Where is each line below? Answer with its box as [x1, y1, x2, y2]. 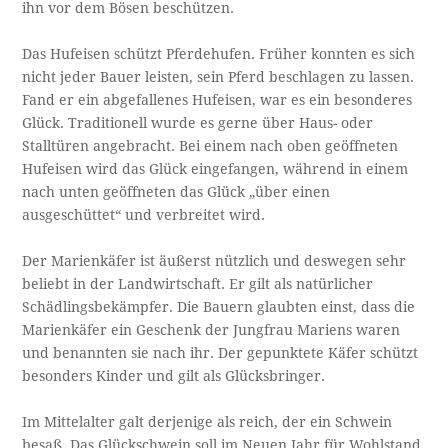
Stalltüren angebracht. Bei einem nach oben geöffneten [22, 138, 399, 155]
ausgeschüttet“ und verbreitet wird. [22, 207, 266, 224]
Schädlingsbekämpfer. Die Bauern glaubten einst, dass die [22, 299, 416, 316]
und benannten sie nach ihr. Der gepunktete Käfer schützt [22, 345, 419, 362]
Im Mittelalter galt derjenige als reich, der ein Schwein [22, 414, 393, 431]
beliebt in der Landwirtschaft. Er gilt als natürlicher [22, 276, 374, 293]
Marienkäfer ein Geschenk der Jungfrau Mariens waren [22, 322, 401, 339]
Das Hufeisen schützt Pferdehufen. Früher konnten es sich [22, 46, 416, 63]
